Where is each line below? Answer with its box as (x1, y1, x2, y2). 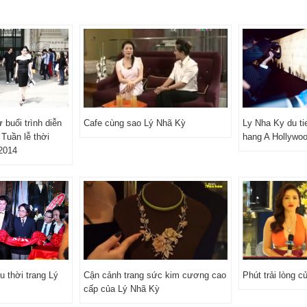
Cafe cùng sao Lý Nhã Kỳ (84, 117, 186, 128)
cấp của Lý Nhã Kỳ (84, 283, 160, 294)
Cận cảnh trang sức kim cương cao (84, 269, 226, 280)
